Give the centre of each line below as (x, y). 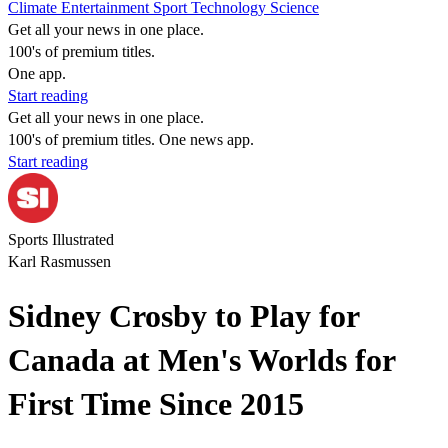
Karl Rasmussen (59, 261)
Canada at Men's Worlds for (201, 360)
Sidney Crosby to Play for (183, 316)
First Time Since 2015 (156, 404)
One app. (37, 73)
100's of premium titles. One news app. (131, 139)
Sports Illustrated (61, 239)
